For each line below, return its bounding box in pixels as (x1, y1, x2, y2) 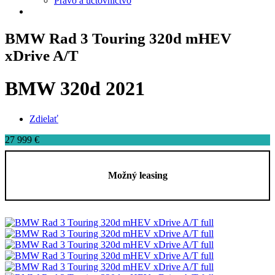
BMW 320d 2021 (5, 77, 145, 100)
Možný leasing (107, 170, 168, 181)
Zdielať (29, 113, 58, 124)
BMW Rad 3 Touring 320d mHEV (5, 29, 231, 47)
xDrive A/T (5, 47, 79, 64)
